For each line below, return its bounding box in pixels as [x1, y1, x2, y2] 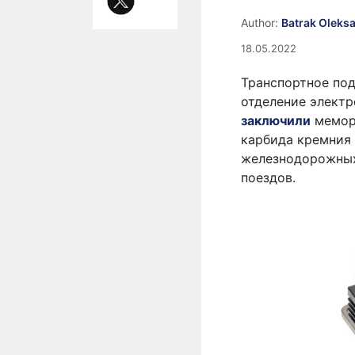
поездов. [241, 170, 296, 185]
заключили [241, 113, 311, 128]
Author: [241, 16, 281, 29]
